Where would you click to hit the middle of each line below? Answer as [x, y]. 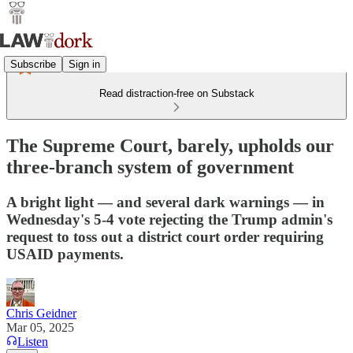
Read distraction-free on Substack [176, 93]
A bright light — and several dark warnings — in [165, 202]
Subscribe [33, 64]
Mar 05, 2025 [40, 327]
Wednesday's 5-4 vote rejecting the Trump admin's [169, 219]
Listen [33, 341]
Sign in [84, 64]
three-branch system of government [150, 167]
